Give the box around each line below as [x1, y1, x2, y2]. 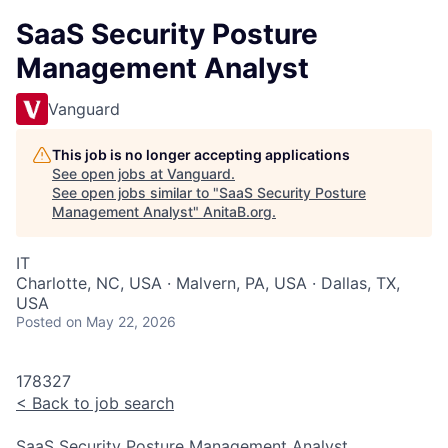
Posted [16, 313, 62, 330]
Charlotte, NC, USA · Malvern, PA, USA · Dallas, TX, [16, 273, 400, 293]
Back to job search [27, 393, 174, 413]
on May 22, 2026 [66, 313, 176, 330]
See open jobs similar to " [52, 184, 219, 201]
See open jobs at [52, 165, 167, 182]
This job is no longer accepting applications [52, 146, 350, 163]
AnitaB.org [203, 203, 272, 220]
